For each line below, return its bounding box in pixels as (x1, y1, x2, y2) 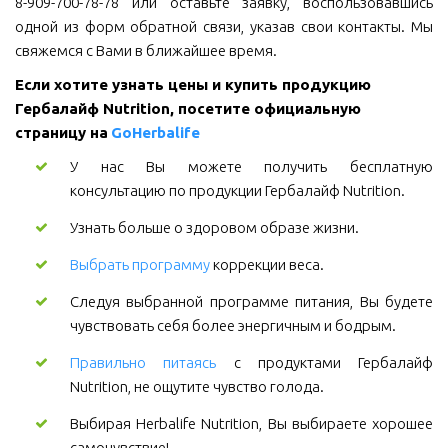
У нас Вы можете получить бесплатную (70, 158, 433, 176)
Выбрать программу (70, 256, 210, 274)
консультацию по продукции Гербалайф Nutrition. (70, 182, 405, 200)
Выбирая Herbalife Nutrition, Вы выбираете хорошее (70, 415, 433, 433)
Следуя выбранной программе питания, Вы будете (70, 293, 433, 311)
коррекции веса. (210, 256, 324, 274)
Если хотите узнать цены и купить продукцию (14, 76, 371, 94)
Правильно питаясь (70, 354, 217, 372)
